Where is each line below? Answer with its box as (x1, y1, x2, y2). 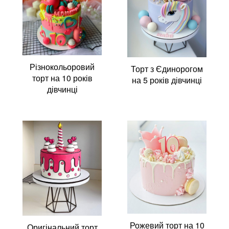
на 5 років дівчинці (132, 74, 202, 86)
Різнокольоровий (30, 60, 95, 73)
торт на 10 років (32, 72, 93, 84)
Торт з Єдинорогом (131, 63, 203, 75)
